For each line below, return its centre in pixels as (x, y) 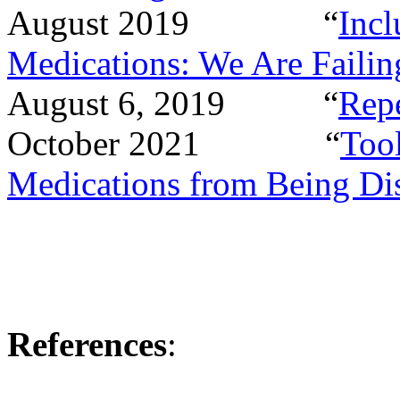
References (87, 344)
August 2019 (103, 22)
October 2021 (108, 143)
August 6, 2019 (121, 103)
